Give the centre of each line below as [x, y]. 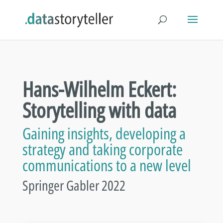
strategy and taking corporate [102, 149]
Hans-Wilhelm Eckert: [99, 89]
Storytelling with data [99, 110]
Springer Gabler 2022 [74, 185]
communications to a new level [107, 165]
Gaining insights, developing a [104, 133]
